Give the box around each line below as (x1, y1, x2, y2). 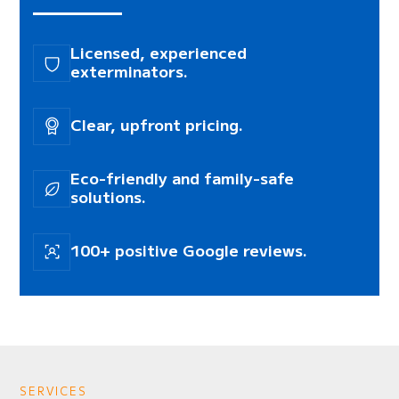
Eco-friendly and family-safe (70, 167, 295, 190)
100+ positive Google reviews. (70, 239, 308, 262)
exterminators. (70, 60, 189, 83)
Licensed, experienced (70, 41, 248, 64)
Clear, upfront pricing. (70, 113, 244, 136)
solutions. (70, 185, 147, 208)
